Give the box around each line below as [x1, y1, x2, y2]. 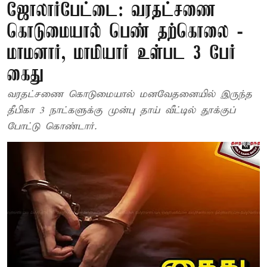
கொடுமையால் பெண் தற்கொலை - [7, 22, 243, 43]
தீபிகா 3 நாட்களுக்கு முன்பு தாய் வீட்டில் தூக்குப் [7, 104, 235, 117]
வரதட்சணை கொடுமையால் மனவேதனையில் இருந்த [7, 88, 252, 101]
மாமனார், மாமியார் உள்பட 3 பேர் [7, 44, 236, 64]
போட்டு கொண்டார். [7, 120, 97, 133]
